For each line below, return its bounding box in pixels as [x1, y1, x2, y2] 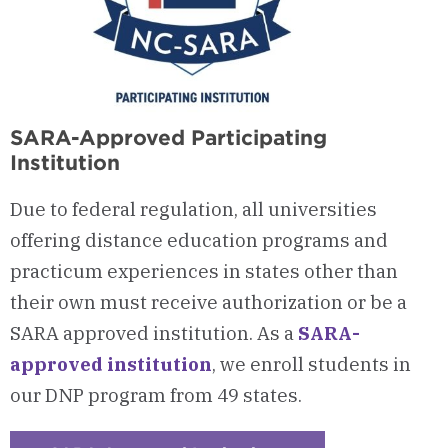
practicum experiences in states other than [10, 258, 398, 283]
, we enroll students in [212, 351, 411, 376]
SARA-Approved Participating [10, 124, 327, 150]
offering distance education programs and [10, 227, 388, 252]
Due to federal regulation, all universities [10, 196, 377, 221]
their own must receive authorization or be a [10, 289, 407, 314]
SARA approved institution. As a [10, 320, 298, 345]
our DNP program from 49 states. [10, 382, 302, 407]
